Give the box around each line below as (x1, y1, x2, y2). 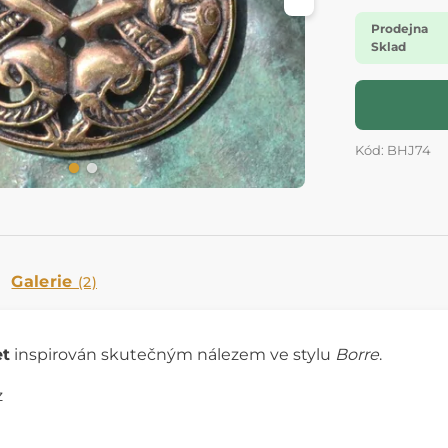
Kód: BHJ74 (355, 143, 431, 159)
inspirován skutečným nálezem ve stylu (10, 345, 335, 365)
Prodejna (371, 21, 428, 37)
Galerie (11, 272, 79, 292)
